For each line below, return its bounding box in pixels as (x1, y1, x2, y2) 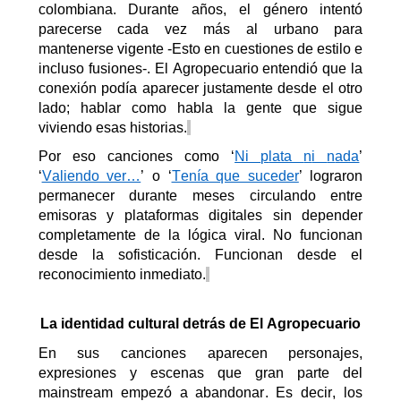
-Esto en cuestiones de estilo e (163, 40, 363, 56)
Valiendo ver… (41, 168, 141, 184)
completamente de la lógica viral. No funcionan (38, 227, 363, 243)
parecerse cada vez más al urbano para (38, 21, 363, 37)
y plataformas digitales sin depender (96, 208, 363, 224)
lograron (310, 168, 363, 184)
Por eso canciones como (38, 149, 232, 165)
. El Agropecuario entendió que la (146, 60, 363, 76)
